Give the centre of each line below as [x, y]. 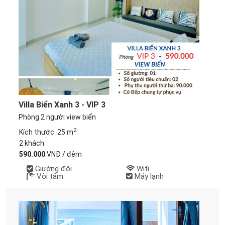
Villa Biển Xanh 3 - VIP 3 [62, 105]
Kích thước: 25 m [46, 132]
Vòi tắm [49, 176]
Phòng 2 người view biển [58, 117]
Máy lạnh [148, 176]
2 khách [31, 143]
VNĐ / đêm [63, 154]
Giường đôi [52, 169]
